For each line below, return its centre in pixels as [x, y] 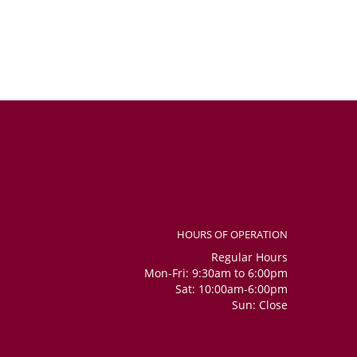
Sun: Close [260, 305]
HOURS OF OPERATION [232, 235]
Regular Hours [249, 257]
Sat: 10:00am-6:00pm [231, 289]
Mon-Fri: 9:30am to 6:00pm [216, 273]
